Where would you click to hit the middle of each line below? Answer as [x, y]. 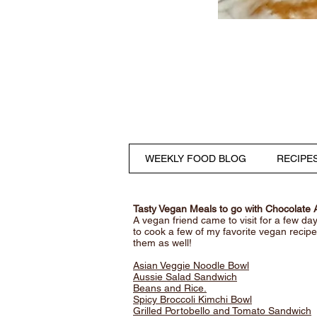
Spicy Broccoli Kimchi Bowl [192, 299]
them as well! [162, 243]
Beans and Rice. [170, 288]
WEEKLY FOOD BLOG [195, 158]
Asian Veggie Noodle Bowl [191, 265]
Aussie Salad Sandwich [185, 277]
